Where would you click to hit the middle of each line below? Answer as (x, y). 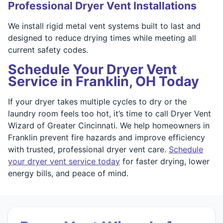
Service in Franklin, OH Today (104, 81)
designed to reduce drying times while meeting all (102, 38)
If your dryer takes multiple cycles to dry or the (97, 101)
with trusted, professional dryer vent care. (88, 149)
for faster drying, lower (165, 161)
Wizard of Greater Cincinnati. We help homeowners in (109, 125)
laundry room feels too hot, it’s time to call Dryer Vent (110, 113)
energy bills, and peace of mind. (68, 173)
